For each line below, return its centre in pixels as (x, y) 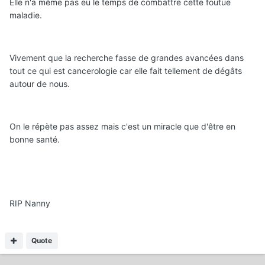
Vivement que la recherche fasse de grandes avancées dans (127, 57)
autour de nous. (40, 83)
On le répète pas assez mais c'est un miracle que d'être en (122, 126)
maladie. (26, 15)
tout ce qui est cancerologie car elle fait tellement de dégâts (126, 70)
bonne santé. (35, 139)
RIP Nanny (30, 203)
